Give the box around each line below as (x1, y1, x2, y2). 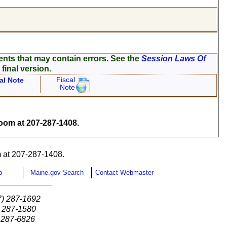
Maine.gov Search (30, 169, 84, 177)
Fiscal (56, 76, 75, 84)
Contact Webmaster (95, 169, 154, 177)
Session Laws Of (141, 54, 206, 63)
